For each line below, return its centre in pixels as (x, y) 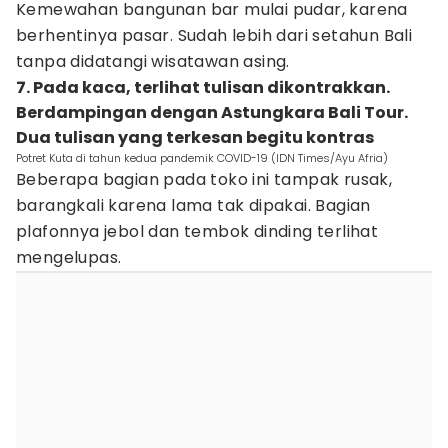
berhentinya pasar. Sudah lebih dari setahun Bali (214, 35)
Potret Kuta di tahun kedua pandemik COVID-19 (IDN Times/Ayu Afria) (202, 158)
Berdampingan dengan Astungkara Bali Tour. (212, 112)
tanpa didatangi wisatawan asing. (153, 61)
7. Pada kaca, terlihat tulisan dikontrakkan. (203, 87)
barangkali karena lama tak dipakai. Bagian (193, 205)
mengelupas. (69, 257)
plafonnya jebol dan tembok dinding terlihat (197, 231)
